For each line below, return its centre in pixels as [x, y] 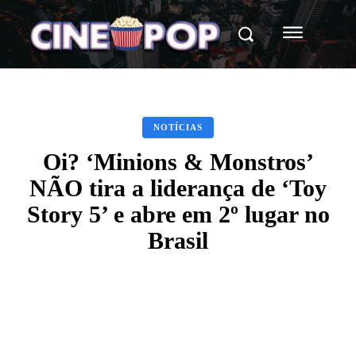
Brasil [178, 240]
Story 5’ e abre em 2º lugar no [178, 214]
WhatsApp [257, 321]
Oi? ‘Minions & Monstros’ [178, 161]
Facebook [83, 321]
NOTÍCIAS [178, 127]
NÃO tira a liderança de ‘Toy [178, 188]
